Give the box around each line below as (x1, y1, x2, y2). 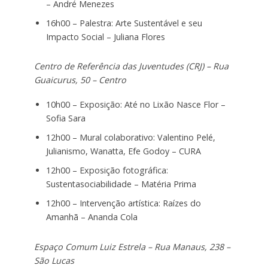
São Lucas (33, 255, 74, 267)
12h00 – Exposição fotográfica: (45, 165, 168, 176)
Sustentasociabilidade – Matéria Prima (45, 178, 196, 190)
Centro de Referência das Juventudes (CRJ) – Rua (33, 60, 229, 72)
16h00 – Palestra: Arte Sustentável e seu (45, 17, 202, 29)
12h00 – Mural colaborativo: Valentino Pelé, (45, 132, 215, 144)
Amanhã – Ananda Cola (45, 211, 138, 223)
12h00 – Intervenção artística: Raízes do (45, 197, 201, 209)
